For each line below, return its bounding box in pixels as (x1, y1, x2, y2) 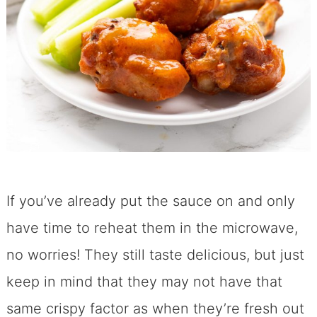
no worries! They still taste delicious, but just (6, 246, 304, 264)
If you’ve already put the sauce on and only (6, 192, 295, 210)
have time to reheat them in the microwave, (6, 219, 298, 237)
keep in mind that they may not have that (6, 273, 282, 291)
